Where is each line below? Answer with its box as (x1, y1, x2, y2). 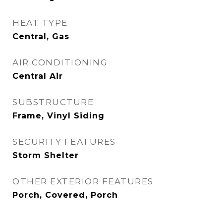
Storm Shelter (12, 151, 79, 160)
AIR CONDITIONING (12, 57, 108, 67)
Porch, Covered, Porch (12, 190, 118, 200)
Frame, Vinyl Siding (12, 111, 105, 120)
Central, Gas (12, 32, 69, 41)
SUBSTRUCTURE (12, 97, 94, 107)
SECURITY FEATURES (12, 137, 116, 147)
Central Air (12, 71, 63, 81)
